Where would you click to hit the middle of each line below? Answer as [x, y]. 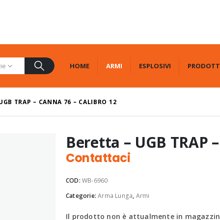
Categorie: [82, 196]
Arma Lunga [115, 196]
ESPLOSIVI [155, 66]
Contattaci [98, 158]
